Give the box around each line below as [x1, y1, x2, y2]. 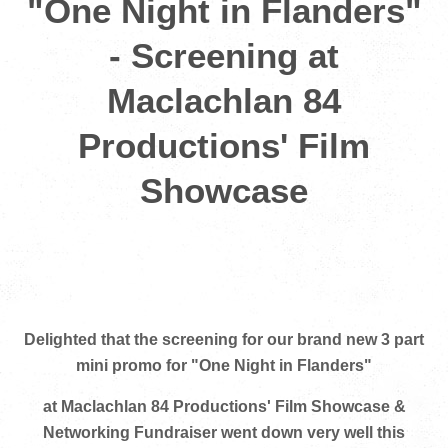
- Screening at [109, 36, 339, 75]
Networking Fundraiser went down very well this [43, 424, 405, 441]
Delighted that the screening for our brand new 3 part [24, 331, 424, 348]
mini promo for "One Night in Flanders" [76, 357, 372, 374]
